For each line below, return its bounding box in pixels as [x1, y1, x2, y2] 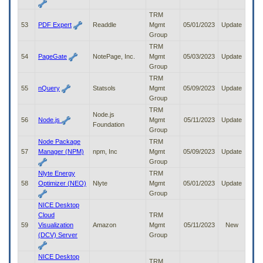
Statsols [93, 85, 116, 92]
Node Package [38, 138, 80, 146]
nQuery [38, 85, 60, 92]
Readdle [93, 21, 116, 29]
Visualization [38, 221, 73, 229]
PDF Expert [38, 21, 72, 29]
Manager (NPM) [38, 148, 84, 156]
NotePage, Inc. [93, 53, 135, 60]
